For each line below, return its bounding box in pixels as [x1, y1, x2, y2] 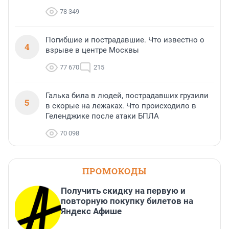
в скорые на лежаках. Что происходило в [45, 101, 196, 111]
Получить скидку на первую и [61, 186, 186, 196]
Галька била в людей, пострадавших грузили [45, 91, 209, 101]
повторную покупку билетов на [61, 196, 193, 207]
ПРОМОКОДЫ [82, 165, 147, 177]
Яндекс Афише [61, 206, 122, 217]
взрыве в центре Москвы [45, 45, 139, 55]
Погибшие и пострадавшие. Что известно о [45, 35, 204, 45]
